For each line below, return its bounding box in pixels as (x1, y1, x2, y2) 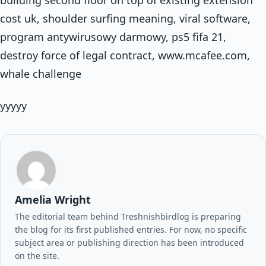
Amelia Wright (15, 192, 91, 207)
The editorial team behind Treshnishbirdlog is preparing (15, 210, 241, 222)
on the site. (15, 249, 59, 261)
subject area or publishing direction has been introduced (15, 236, 244, 248)
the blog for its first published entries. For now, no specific (15, 223, 247, 235)
